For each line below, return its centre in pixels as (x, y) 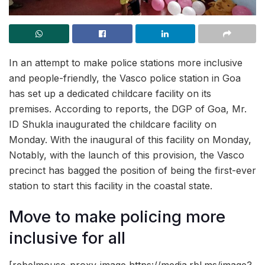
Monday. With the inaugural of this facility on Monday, (130, 139)
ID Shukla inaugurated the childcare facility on (113, 124)
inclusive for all (67, 238)
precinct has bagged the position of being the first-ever (132, 170)
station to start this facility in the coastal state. (111, 185)
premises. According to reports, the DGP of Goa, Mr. (128, 109)
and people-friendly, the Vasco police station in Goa (125, 78)
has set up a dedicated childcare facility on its (110, 93)
